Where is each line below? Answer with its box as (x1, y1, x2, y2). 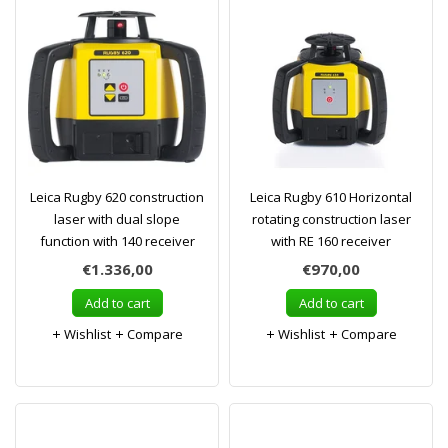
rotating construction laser (251, 210, 411, 228)
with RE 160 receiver (271, 232, 391, 250)
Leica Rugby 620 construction (30, 188, 204, 206)
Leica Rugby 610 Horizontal (250, 188, 412, 206)
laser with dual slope (54, 210, 180, 228)
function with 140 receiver (39, 232, 195, 250)
